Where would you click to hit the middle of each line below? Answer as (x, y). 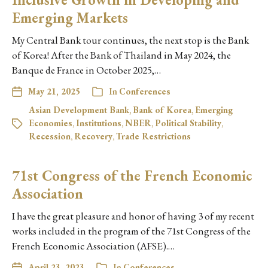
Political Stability (188, 123)
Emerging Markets (70, 18)
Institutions (99, 123)
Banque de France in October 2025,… (86, 70)
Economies (51, 123)
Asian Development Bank (79, 110)
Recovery (93, 136)
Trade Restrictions (153, 136)
